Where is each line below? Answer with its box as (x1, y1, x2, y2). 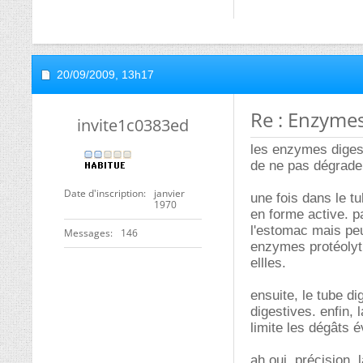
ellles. (250, 255, 286, 271)
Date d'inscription (64, 186, 143, 200)
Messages (64, 226, 110, 240)
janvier (154, 186, 185, 200)
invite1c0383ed (77, 114, 189, 136)
